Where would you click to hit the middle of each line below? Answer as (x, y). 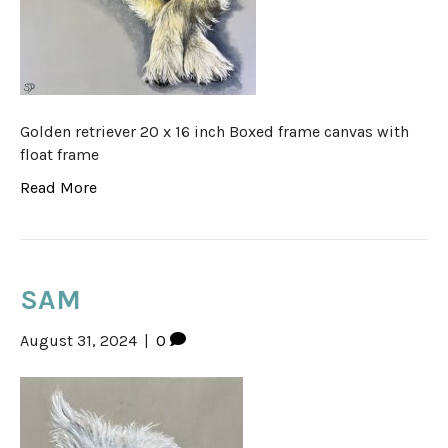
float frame (59, 155)
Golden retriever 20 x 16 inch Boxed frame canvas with (214, 132)
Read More (58, 188)
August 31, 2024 (78, 341)
